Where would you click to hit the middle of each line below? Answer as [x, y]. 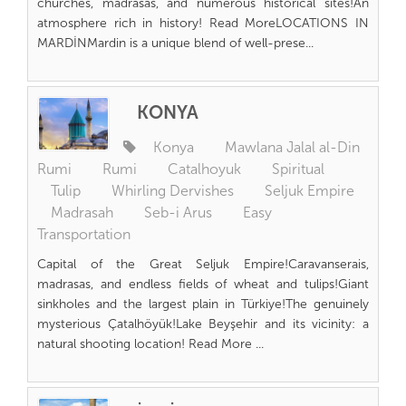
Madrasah [82, 213]
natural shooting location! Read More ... [150, 344]
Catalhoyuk [204, 169]
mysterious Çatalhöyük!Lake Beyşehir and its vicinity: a [203, 324]
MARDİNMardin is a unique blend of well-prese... [175, 43]
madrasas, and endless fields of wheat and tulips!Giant [203, 284]
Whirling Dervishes [173, 191]
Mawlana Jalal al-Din [292, 147]
